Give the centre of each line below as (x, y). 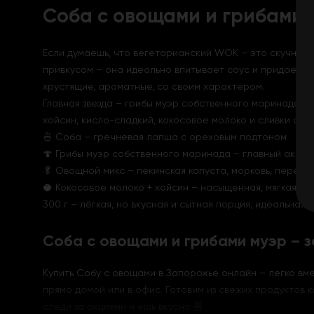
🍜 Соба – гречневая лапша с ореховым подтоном (164, 137)
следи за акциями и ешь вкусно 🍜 (123, 306)
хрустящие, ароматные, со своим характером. (153, 86)
